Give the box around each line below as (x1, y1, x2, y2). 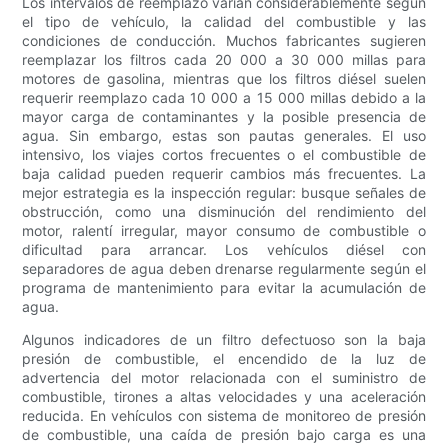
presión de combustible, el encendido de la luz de (22, 350, 426, 368)
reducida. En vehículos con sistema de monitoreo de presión (22, 407, 426, 425)
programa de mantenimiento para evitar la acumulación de (22, 279, 426, 297)
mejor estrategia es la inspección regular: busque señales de (22, 184, 426, 202)
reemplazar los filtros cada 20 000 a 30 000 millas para (22, 51, 426, 69)
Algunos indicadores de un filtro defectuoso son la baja (22, 331, 426, 349)
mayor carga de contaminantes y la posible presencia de (22, 108, 426, 126)
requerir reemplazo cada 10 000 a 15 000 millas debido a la (22, 89, 426, 107)
